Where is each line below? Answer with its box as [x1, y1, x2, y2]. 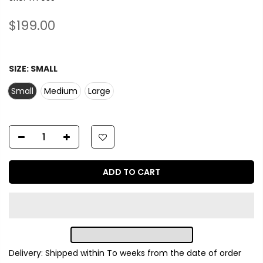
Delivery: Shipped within [9, 247, 107, 259]
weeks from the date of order [120, 247, 241, 259]
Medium [44, 85, 77, 97]
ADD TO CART [103, 166, 160, 178]
